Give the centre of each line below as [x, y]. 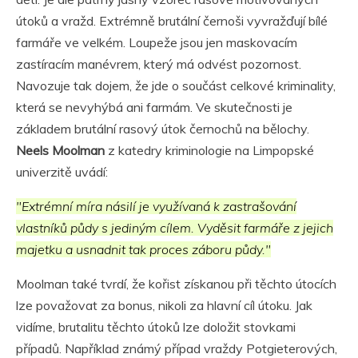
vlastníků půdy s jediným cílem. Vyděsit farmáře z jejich [175, 228]
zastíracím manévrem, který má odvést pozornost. [159, 64]
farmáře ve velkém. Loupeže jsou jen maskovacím [157, 43]
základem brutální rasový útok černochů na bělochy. [163, 129]
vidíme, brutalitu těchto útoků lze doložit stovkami [156, 327]
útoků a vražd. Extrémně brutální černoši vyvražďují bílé [172, 21]
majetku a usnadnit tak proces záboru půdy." [143, 250]
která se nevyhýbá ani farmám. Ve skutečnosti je [154, 107]
